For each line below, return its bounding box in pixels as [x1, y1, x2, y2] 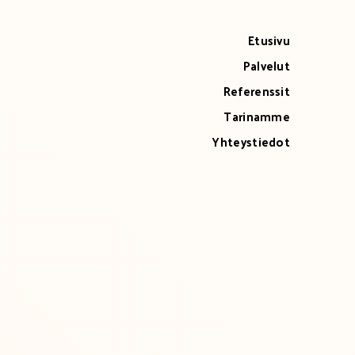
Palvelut [242, 55, 290, 76]
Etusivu [247, 29, 290, 51]
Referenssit [223, 80, 290, 101]
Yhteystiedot [212, 131, 290, 152]
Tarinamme [223, 105, 290, 127]
